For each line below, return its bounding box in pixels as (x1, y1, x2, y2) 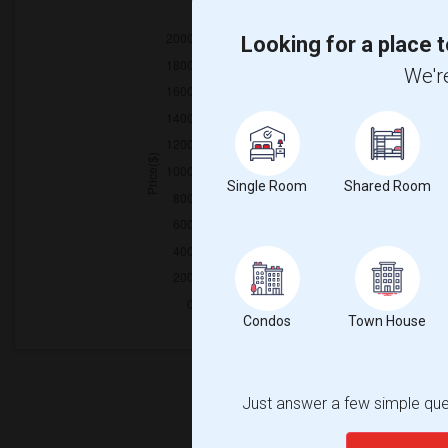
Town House (348, 312, 426, 329)
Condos (243, 312, 291, 329)
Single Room (227, 177, 307, 194)
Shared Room (343, 177, 431, 194)
